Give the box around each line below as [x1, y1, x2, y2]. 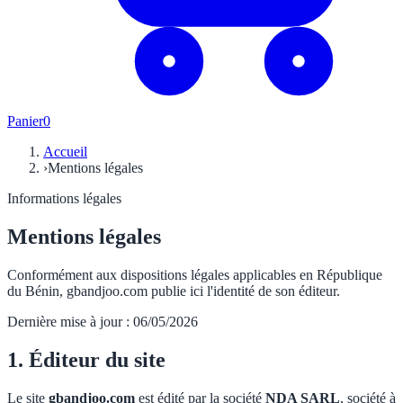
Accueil [43, 144, 87, 159]
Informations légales [7, 191, 121, 206]
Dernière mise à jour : [7, 313, 133, 329]
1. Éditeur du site [7, 347, 166, 372]
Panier [7, 113, 43, 129]
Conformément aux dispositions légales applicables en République [7, 266, 382, 282]
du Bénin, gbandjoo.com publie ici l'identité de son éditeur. [7, 282, 340, 299]
